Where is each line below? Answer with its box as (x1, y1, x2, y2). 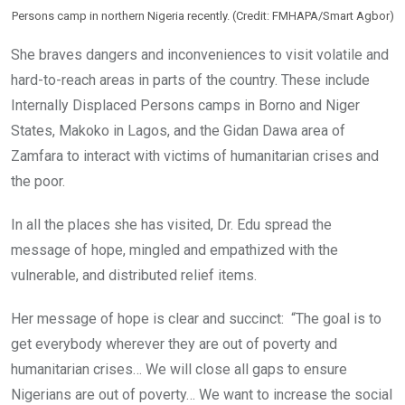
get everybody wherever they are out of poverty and (11, 334, 337, 353)
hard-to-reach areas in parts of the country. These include (11, 71, 370, 89)
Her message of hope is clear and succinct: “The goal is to (11, 309, 381, 327)
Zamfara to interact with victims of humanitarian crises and (11, 146, 379, 165)
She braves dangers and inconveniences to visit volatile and (11, 45, 389, 63)
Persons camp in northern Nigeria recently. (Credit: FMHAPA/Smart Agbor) (11, 8, 394, 23)
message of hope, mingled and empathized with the (11, 240, 338, 259)
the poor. (11, 172, 65, 190)
